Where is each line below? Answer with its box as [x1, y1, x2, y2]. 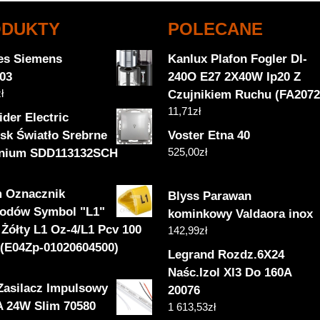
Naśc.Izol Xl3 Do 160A [168, 266, 292, 280]
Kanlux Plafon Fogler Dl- [168, 51, 308, 66]
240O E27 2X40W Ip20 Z [168, 69, 301, 84]
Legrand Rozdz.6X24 [168, 248, 285, 262]
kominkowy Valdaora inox [168, 207, 314, 221]
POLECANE [168, 19, 264, 39]
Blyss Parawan [168, 189, 252, 204]
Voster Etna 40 [168, 128, 251, 142]
